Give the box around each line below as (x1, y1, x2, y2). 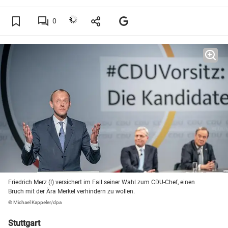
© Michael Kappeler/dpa (8, 199, 62, 206)
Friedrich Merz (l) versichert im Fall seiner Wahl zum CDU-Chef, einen (8, 179, 195, 186)
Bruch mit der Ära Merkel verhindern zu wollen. (8, 188, 135, 195)
